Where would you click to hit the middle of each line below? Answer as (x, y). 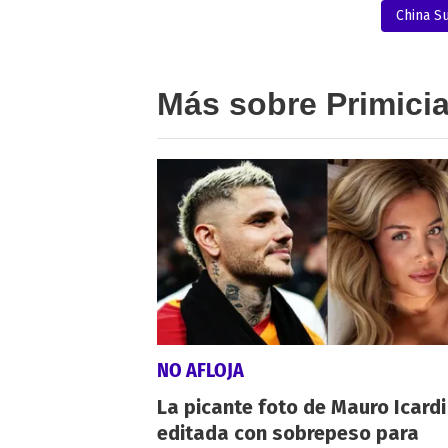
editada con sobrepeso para (288, 432)
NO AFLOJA (200, 369)
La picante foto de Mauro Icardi (301, 406)
